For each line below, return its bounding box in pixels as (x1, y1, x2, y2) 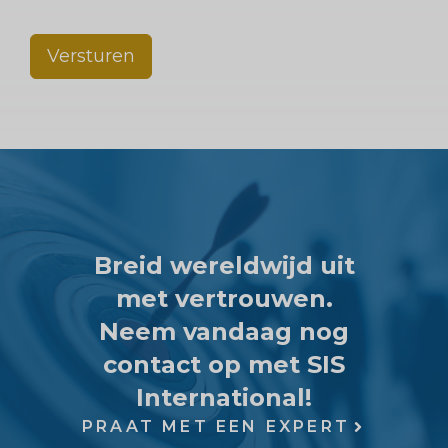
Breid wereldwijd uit (93, 251, 355, 281)
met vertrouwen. (115, 284, 333, 314)
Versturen (47, 45, 135, 68)
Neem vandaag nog (99, 317, 349, 347)
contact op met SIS (103, 350, 345, 380)
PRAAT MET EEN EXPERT (82, 417, 350, 437)
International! (136, 383, 312, 413)
